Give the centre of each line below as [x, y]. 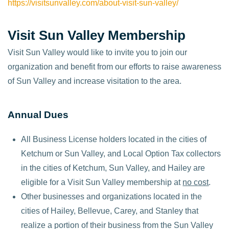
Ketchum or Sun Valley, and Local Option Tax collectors [121, 154]
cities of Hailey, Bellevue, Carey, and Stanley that [110, 211]
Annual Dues [38, 114]
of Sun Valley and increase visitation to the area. [96, 81]
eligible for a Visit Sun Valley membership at [102, 182]
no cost [196, 182]
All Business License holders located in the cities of [114, 140]
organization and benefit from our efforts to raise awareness [114, 67]
